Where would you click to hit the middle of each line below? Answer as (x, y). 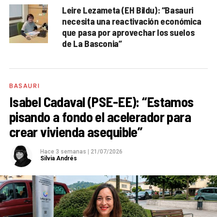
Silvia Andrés (58, 158)
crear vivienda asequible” (76, 131)
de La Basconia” (92, 43)
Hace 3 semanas (64, 151)
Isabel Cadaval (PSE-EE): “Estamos (101, 101)
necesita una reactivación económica (132, 21)
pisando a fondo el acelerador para (100, 116)
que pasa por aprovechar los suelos (128, 32)
